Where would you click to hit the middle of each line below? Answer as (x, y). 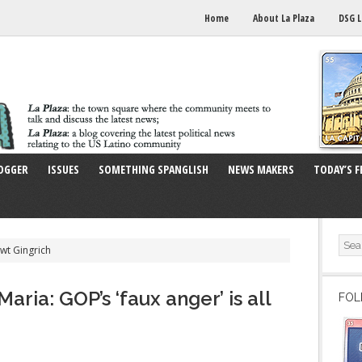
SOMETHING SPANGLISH (154, 169)
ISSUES (63, 169)
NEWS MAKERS (261, 169)
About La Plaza (284, 18)
